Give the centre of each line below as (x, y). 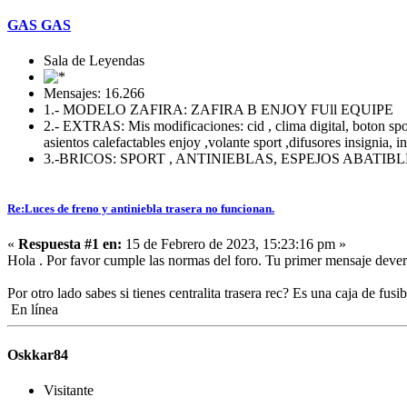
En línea (33, 310)
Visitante (69, 390)
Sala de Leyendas (94, 60)
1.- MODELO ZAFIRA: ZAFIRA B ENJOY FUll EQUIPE (218, 109)
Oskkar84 (38, 354)
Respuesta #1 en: (70, 244)
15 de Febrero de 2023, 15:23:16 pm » (234, 244)
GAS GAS (39, 25)
